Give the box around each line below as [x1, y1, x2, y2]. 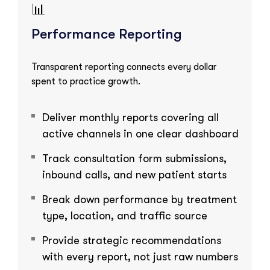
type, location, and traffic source [42, 209, 207, 222]
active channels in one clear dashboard [42, 127, 239, 140]
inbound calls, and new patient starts [42, 168, 227, 181]
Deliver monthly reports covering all [42, 111, 219, 124]
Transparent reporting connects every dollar [31, 61, 216, 72]
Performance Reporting [31, 25, 182, 42]
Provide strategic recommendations [42, 234, 221, 246]
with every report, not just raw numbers [42, 250, 238, 263]
